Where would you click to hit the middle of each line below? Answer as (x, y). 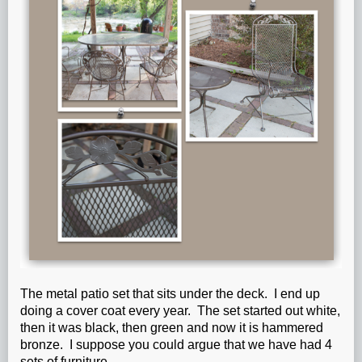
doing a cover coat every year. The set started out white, (180, 310)
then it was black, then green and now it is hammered (172, 327)
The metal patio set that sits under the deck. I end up (170, 293)
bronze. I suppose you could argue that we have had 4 (176, 344)
